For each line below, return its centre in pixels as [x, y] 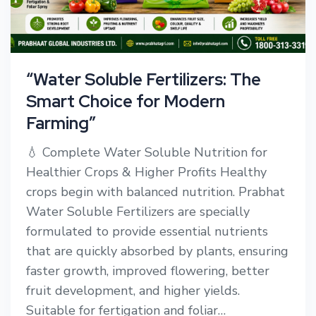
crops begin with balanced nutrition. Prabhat [156, 192]
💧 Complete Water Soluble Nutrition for [147, 153]
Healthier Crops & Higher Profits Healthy [146, 172]
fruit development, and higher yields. [133, 291]
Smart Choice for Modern [126, 102]
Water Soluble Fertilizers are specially [138, 212]
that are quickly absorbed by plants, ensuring [157, 251]
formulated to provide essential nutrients [147, 232]
